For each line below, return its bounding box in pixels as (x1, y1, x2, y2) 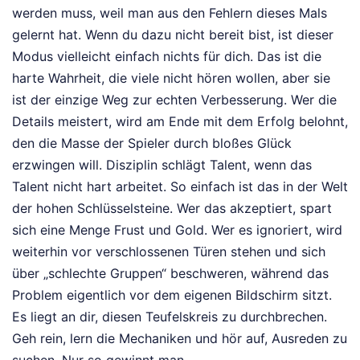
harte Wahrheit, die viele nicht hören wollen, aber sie (12, 69, 330, 86)
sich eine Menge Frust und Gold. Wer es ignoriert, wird (12, 221, 342, 238)
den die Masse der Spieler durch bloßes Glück (12, 134, 292, 151)
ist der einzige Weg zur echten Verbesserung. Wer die (12, 91, 337, 108)
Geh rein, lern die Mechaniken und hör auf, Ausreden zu (12, 329, 347, 346)
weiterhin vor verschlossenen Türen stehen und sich (12, 243, 325, 260)
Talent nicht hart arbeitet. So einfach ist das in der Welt (12, 178, 348, 194)
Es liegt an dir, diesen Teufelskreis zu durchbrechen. (12, 308, 327, 325)
